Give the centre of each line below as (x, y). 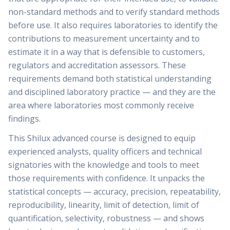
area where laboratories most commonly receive (101, 105)
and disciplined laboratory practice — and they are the (112, 92)
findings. (24, 119)
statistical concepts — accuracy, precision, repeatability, (114, 191)
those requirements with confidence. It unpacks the (107, 178)
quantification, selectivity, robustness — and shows (106, 218)
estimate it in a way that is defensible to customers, (107, 52)
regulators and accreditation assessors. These (97, 65)
